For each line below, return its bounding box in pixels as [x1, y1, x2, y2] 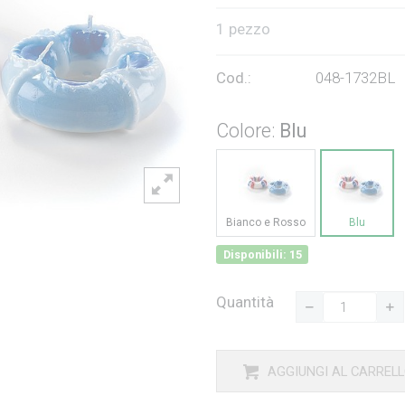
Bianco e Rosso [226, 216, 306, 230]
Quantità [216, 293, 274, 312]
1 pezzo [216, 20, 270, 39]
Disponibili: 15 [222, 247, 302, 261]
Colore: [216, 119, 279, 143]
